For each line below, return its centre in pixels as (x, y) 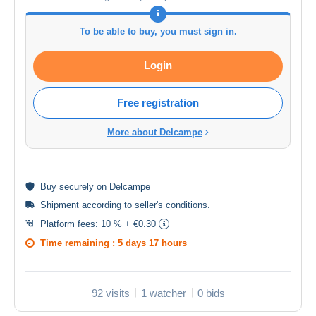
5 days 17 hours (152, 243)
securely (77, 186)
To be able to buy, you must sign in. (158, 31)
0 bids (211, 293)
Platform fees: (71, 224)
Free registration (158, 102)
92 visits (110, 293)
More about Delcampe (155, 132)
